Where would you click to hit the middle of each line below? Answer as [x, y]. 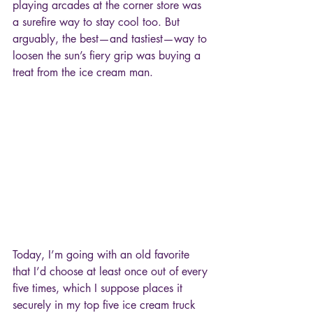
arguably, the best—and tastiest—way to [111, 38]
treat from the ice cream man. [83, 72]
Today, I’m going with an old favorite [103, 255]
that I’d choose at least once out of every [112, 272]
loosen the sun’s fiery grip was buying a [108, 55]
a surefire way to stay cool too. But [98, 22]
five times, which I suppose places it [99, 289]
